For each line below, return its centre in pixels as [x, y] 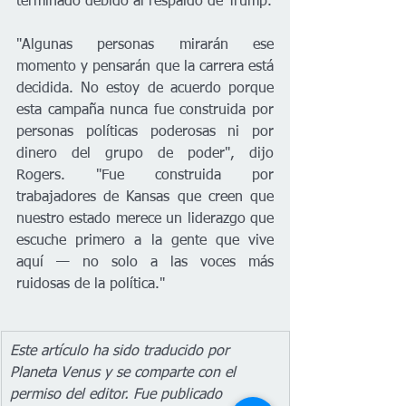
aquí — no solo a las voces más [145, 262]
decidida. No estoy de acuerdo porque [145, 88]
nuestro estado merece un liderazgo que [145, 219]
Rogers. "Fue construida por [145, 175]
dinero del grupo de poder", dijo [145, 154]
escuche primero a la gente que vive [145, 241]
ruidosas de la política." [91, 284]
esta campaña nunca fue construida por [145, 110]
